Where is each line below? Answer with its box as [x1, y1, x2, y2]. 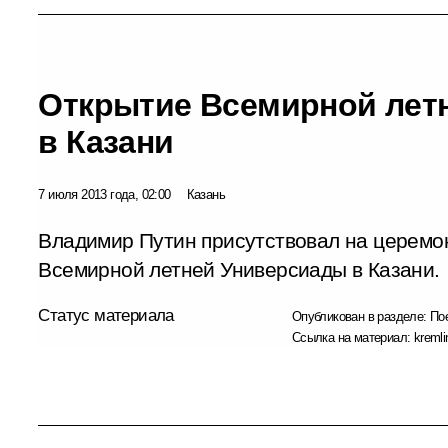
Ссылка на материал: [291, 329, 414, 345]
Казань [186, 186, 225, 202]
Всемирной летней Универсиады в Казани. [38, 257, 440, 282]
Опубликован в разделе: [291, 308, 431, 324]
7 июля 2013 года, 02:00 [38, 186, 171, 202]
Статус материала [38, 305, 174, 325]
